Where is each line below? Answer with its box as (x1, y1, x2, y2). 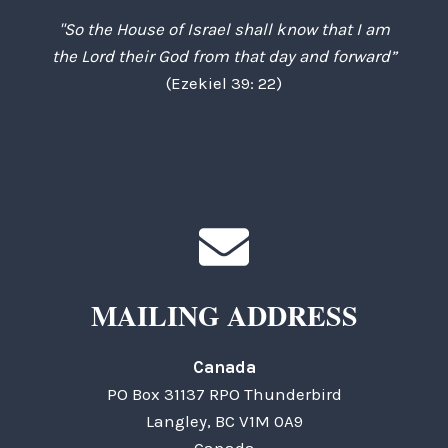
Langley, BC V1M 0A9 (145, 411, 303, 432)
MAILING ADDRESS (90, 295, 358, 337)
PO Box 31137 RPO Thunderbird (106, 384, 342, 405)
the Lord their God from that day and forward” (51, 46, 397, 67)
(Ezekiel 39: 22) (166, 73, 282, 94)
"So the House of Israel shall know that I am (58, 19, 390, 40)
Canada (192, 357, 256, 378)
